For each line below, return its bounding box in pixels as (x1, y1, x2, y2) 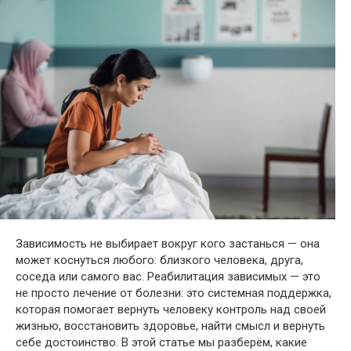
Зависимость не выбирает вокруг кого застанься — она (16, 236, 320, 251)
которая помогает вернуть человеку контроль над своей (16, 302, 326, 317)
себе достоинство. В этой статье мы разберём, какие (16, 335, 307, 349)
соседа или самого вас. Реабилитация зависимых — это (16, 269, 320, 284)
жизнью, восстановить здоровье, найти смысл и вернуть (16, 318, 325, 333)
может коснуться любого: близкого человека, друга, (16, 252, 303, 267)
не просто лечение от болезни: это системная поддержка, (16, 285, 331, 300)
